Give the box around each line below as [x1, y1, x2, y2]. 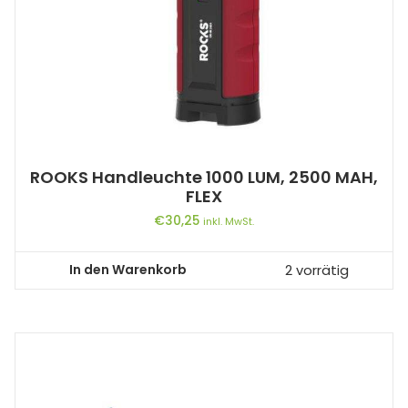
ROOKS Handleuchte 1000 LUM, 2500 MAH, [30, 165, 378, 189]
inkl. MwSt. [203, 213, 254, 229]
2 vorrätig [284, 260, 349, 280]
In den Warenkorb [69, 260, 187, 280]
